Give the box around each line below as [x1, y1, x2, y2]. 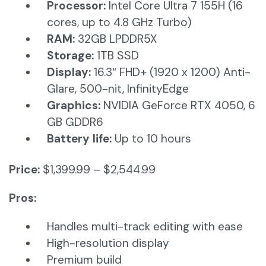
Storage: [47, 48, 97, 64]
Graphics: [47, 98, 103, 113]
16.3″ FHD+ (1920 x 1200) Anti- [94, 65, 251, 80]
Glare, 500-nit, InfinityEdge [47, 81, 189, 97]
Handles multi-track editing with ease [47, 219, 243, 235]
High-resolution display [47, 236, 169, 251]
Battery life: [47, 131, 115, 147]
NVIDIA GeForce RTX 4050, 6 [103, 98, 255, 113]
